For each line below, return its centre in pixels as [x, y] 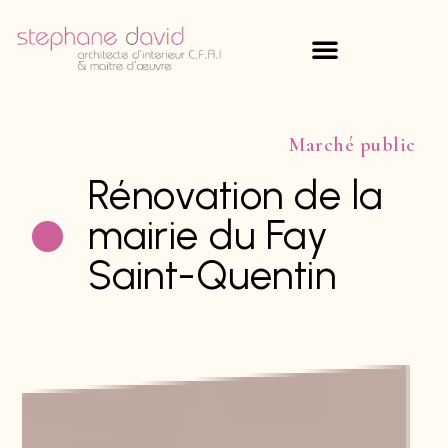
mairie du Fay [208, 234]
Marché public [352, 144]
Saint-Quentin [212, 274]
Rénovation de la [235, 194]
